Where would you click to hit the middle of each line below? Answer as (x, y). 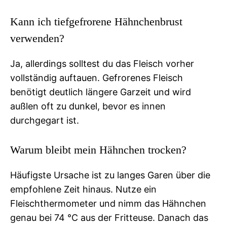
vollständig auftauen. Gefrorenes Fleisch (97, 78)
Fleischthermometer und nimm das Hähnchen (108, 203)
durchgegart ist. (45, 120)
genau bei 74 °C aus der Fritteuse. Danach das (109, 217)
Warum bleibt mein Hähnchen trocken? (98, 149)
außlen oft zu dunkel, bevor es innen (88, 106)
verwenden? (37, 38)
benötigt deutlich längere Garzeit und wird (101, 92)
